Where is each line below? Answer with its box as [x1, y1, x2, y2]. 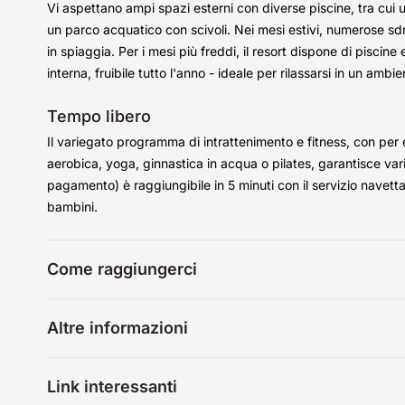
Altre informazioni [47, 318, 188, 337]
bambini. [47, 199, 98, 214]
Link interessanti [47, 377, 177, 396]
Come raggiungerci [47, 259, 197, 278]
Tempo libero [47, 107, 151, 126]
